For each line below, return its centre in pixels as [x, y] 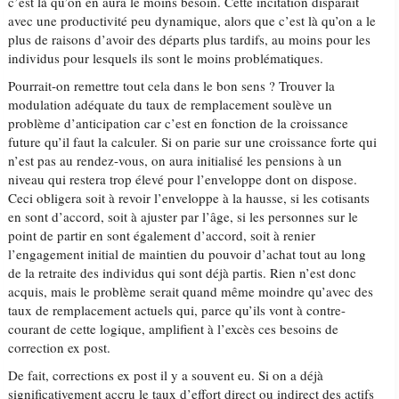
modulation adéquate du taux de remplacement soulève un [171, 104]
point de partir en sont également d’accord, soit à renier [162, 235]
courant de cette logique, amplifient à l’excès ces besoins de [174, 329]
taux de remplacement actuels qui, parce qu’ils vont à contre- [177, 310]
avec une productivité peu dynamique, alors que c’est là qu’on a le [192, 20]
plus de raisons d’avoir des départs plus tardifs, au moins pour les [190, 39]
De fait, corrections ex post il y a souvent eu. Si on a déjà [166, 375]
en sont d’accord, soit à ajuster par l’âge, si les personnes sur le [183, 216]
